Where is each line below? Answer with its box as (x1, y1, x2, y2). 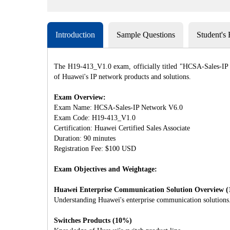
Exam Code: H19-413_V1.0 (54, 113, 136, 122)
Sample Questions (117, 30, 175, 39)
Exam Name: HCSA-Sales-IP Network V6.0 (54, 103, 183, 111)
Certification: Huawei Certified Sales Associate (54, 124, 190, 132)
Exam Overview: (54, 93, 106, 101)
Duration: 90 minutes (54, 134, 116, 142)
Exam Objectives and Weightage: (54, 165, 157, 173)
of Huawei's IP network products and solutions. (54, 72, 191, 81)
